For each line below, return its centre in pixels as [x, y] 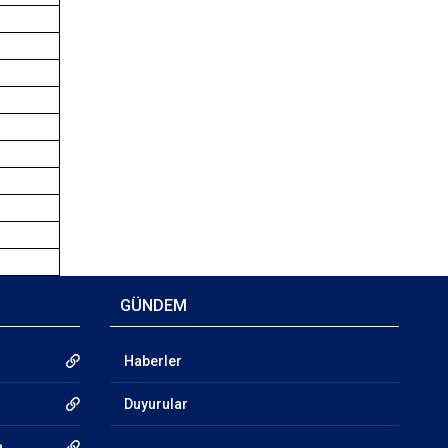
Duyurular [155, 404]
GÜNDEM [153, 305]
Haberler [152, 361]
